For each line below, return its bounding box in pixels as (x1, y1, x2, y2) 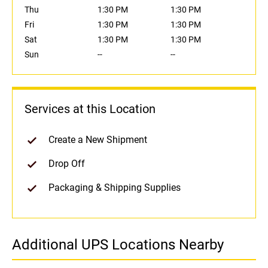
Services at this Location (25, 102, 156, 117)
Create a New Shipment (48, 134, 147, 146)
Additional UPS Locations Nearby (12, 236, 224, 254)
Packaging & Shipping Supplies (48, 182, 181, 194)
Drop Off (48, 158, 85, 170)
